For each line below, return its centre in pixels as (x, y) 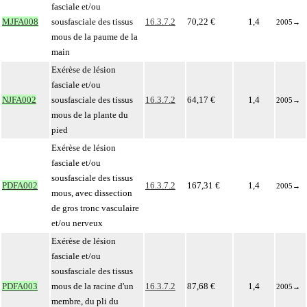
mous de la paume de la (95, 37)
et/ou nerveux (77, 223)
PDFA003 (20, 286)
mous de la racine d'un (93, 286)
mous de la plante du (90, 115)
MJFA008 (20, 22)
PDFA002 (20, 185)
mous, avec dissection (92, 193)
